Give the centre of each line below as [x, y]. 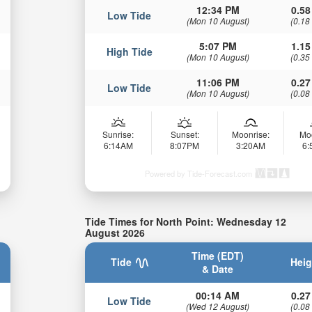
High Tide [129, 51]
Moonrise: [251, 134]
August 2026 [115, 232]
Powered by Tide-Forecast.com [199, 173]
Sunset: [185, 134]
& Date [218, 269]
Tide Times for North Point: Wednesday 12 [186, 221]
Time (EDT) [218, 256]
